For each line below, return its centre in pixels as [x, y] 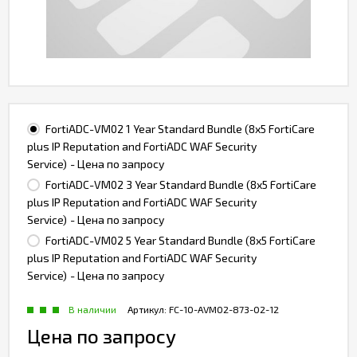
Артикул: [147, 310]
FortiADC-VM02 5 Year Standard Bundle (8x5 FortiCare [180, 241]
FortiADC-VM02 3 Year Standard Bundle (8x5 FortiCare [181, 185]
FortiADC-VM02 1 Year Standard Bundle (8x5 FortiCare [180, 129]
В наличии [92, 310]
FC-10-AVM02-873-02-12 [224, 310]
